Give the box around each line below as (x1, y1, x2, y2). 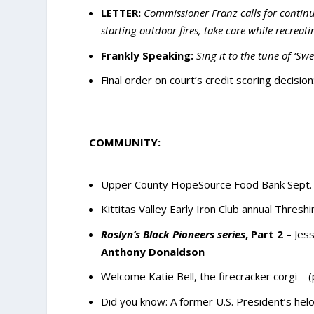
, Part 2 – (245, 226, 292, 241)
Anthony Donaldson (101, 244, 205, 259)
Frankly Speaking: (101, 48, 194, 62)
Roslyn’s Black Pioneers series (101, 226, 246, 241)
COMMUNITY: (89, 135, 161, 150)
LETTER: (101, 6, 142, 20)
